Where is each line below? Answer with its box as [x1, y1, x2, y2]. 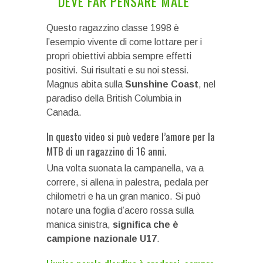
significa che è [113, 220, 178, 230]
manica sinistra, [46, 220, 113, 230]
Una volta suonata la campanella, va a [46, 163, 204, 173]
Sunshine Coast [125, 79, 198, 89]
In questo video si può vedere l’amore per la [46, 129, 215, 144]
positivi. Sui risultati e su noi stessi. [46, 65, 189, 75]
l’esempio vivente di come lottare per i [46, 37, 202, 47]
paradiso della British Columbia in [46, 93, 181, 103]
